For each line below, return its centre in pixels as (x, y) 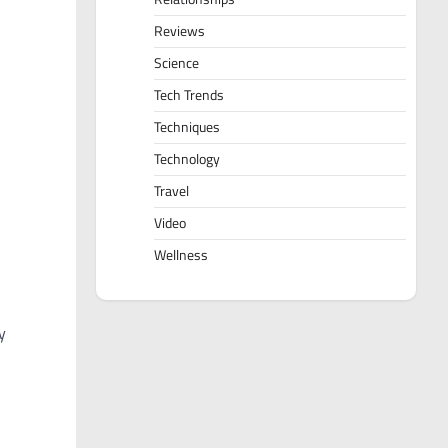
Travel (171, 191)
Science (176, 63)
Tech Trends (189, 95)
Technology (187, 159)
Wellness (181, 255)
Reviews (179, 31)
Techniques (187, 127)
